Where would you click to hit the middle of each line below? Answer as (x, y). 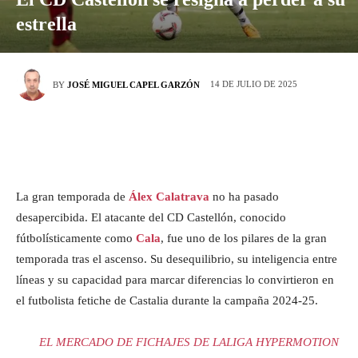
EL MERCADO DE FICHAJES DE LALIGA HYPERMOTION (189, 342)
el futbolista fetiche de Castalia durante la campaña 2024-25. (167, 300)
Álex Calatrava (169, 197)
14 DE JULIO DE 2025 (254, 84)
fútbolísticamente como (76, 238)
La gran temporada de (72, 197)
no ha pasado (244, 197)
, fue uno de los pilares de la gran (244, 238)
